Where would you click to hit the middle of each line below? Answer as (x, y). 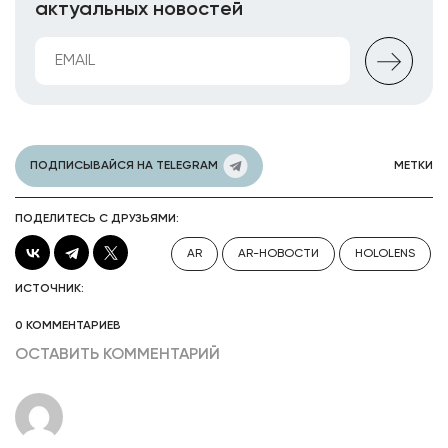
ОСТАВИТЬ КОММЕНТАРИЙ (117, 355)
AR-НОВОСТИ (278, 254)
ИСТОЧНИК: (49, 289)
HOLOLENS (385, 254)
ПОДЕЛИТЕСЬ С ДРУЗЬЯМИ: (97, 219)
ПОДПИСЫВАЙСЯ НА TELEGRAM (124, 166)
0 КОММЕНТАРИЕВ (68, 326)
